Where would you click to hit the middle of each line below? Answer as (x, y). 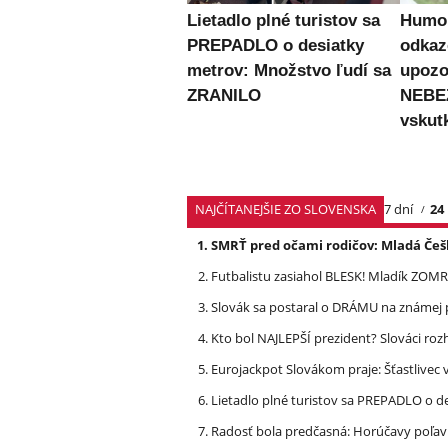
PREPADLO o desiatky (275, 45)
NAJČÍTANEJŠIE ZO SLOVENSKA (285, 208)
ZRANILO (224, 95)
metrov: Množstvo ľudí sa (289, 70)
